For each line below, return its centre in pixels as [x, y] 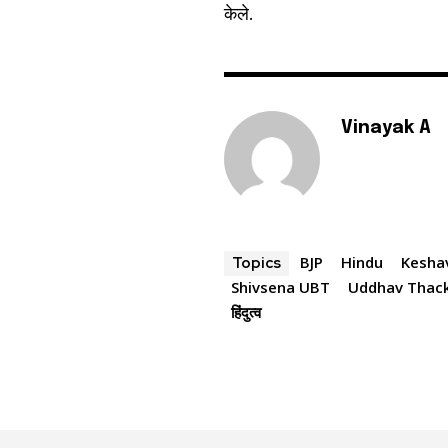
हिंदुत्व [246, 312]
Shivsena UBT [281, 287]
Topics [257, 263]
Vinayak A [386, 128]
